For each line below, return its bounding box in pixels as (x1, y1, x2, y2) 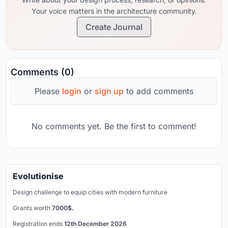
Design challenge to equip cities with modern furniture (13, 188, 167, 196)
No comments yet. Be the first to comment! (32, 121, 196, 132)
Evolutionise (13, 171, 64, 182)
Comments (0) (11, 67, 74, 78)
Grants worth (13, 204, 52, 212)
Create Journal (85, 22, 142, 33)
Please (35, 86, 62, 97)
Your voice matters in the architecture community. (31, 7, 197, 16)
